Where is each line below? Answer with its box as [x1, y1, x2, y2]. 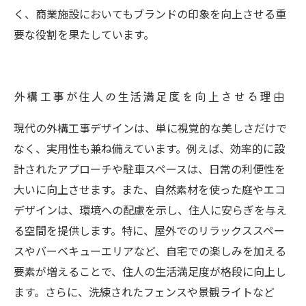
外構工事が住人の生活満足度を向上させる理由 [14, 87, 286, 105]
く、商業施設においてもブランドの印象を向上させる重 [14, 5, 286, 22]
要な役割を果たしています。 [14, 26, 154, 42]
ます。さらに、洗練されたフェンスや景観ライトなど [14, 283, 275, 300]
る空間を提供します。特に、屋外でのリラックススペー [14, 222, 285, 238]
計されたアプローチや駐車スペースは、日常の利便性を [14, 161, 286, 177]
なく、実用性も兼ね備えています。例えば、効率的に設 [14, 140, 285, 156]
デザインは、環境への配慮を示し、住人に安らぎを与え [14, 201, 287, 218]
